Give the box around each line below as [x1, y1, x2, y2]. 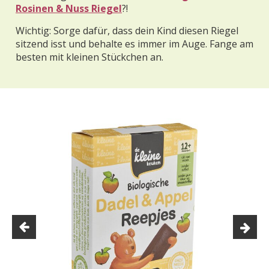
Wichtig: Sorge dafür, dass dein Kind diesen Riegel [16, 24, 238, 37]
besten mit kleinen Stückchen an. [16, 50, 163, 64]
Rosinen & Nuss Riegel [16, 2, 122, 15]
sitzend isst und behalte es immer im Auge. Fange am [16, 37, 253, 50]
